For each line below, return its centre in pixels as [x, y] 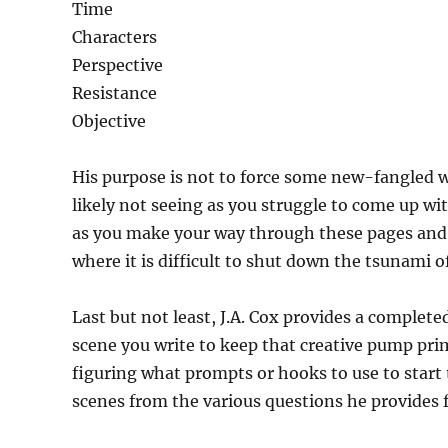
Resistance [114, 93]
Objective [109, 121]
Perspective [117, 65]
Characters [114, 37]
